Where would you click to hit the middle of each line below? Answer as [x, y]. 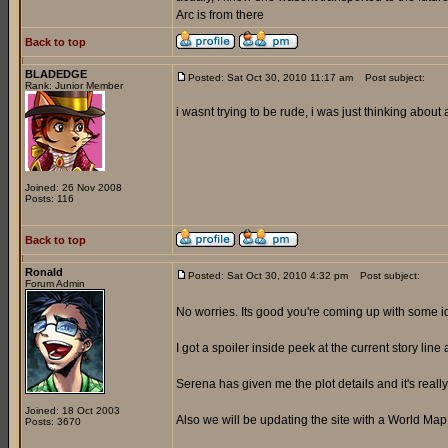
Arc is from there [220, 15]
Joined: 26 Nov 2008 [73, 187]
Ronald [44, 272]
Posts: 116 [49, 198]
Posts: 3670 [53, 421]
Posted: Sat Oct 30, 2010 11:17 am [270, 77]
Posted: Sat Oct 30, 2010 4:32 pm [268, 275]
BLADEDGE [56, 74]
